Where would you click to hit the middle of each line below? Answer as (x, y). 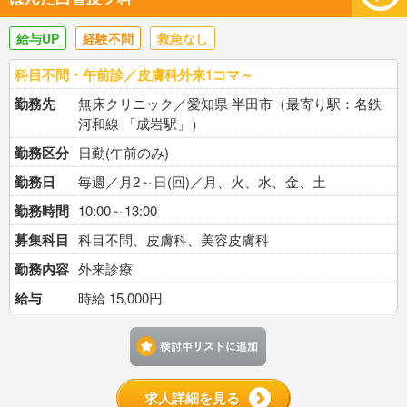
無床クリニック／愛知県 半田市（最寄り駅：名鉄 (230, 103)
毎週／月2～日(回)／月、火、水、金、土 (202, 181)
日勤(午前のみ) (124, 152)
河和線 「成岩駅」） (141, 123)
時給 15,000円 (120, 298)
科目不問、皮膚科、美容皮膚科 (174, 239)
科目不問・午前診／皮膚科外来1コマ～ (141, 74)
